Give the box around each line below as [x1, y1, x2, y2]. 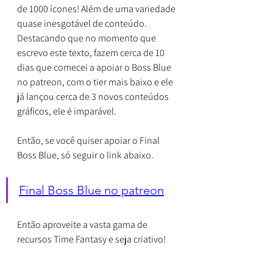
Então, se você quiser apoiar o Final [17, 133, 161, 147]
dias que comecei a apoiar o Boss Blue [17, 60, 173, 74]
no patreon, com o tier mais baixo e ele [17, 75, 175, 88]
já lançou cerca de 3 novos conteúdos [17, 90, 171, 103]
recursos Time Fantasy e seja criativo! [17, 232, 166, 246]
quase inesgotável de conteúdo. [17, 16, 149, 30]
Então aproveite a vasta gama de [17, 218, 149, 231]
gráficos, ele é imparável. [17, 104, 116, 118]
